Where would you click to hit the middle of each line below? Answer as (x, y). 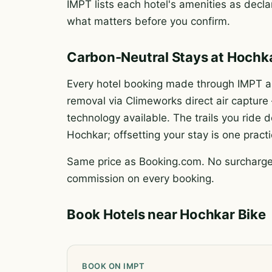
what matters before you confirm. (148, 21)
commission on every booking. (141, 178)
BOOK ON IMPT (114, 266)
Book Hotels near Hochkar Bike (166, 214)
